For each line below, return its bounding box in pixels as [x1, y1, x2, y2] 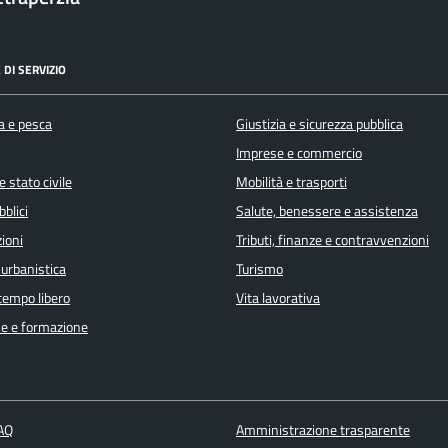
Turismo [236, 257, 283, 280]
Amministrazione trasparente [235, 419, 410, 442]
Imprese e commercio [236, 141, 362, 164]
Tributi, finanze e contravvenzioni [236, 228, 429, 251]
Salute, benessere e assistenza [236, 199, 418, 222]
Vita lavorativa [236, 286, 320, 309]
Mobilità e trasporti [236, 170, 347, 193]
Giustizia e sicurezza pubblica [236, 112, 403, 135]
